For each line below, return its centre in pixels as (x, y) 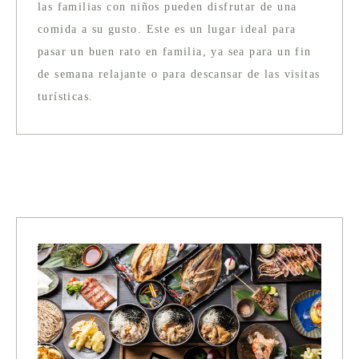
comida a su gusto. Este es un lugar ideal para (167, 29)
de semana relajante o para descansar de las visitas (179, 74)
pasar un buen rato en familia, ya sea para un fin (175, 51)
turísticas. (66, 96)
